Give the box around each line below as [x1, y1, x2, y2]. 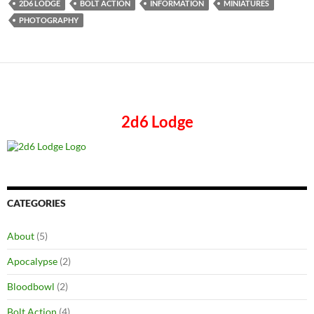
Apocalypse [7, 254, 57, 267]
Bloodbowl [7, 280, 55, 292]
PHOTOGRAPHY [19, 15, 78, 25]
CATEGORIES [7, 196, 66, 209]
